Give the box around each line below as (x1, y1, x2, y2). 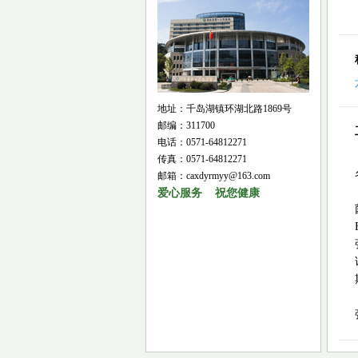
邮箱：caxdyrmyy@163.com (157, 170, 270, 181)
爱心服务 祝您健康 (157, 187, 260, 199)
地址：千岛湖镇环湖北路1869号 (157, 103, 292, 114)
